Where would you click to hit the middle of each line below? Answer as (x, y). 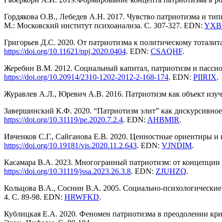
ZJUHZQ (171, 171)
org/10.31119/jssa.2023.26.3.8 (84, 171)
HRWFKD (82, 197)
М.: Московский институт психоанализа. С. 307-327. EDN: (104, 26)
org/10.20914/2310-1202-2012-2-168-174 (103, 77)
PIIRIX (205, 77)
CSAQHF (166, 52)
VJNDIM (177, 146)
